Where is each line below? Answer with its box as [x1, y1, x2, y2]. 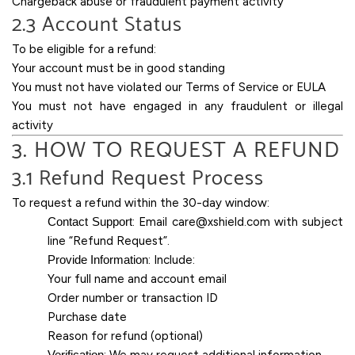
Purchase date [48, 310, 127, 324]
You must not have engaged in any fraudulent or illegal [12, 99, 343, 113]
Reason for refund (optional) [48, 329, 203, 343]
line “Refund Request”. [48, 234, 170, 248]
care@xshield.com [171, 215, 270, 229]
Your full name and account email [48, 272, 227, 286]
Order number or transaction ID [48, 291, 218, 305]
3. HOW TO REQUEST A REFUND [12, 132, 340, 169]
